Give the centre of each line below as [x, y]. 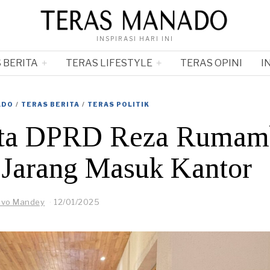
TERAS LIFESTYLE [109, 63]
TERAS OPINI [211, 63]
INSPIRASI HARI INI [135, 38]
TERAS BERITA [50, 104]
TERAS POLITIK [118, 104]
